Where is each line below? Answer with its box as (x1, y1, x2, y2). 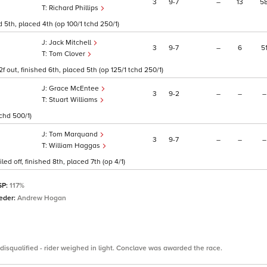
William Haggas (49, 141, 102, 151)
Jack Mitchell (49, 38, 93, 48)
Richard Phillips (49, 4, 100, 13)
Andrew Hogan (17, 194, 66, 203)
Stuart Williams (49, 95, 100, 105)
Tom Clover (49, 49, 87, 59)
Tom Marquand (49, 130, 100, 139)
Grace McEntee (49, 84, 101, 94)
